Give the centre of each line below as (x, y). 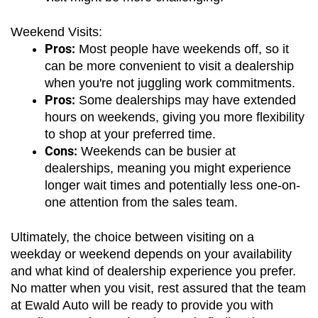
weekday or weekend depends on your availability (151, 254)
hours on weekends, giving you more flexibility (175, 117)
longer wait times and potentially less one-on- (172, 185)
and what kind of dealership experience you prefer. (153, 271)
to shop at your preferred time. (130, 134)
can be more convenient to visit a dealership (169, 66)
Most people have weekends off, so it (182, 49)
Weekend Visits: (56, 32)
